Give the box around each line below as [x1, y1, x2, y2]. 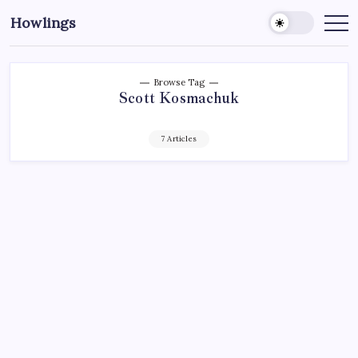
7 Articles [161, 133, 197, 144]
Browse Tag [153, 77, 205, 88]
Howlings [10, 14, 77, 32]
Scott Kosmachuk [119, 89, 239, 108]
